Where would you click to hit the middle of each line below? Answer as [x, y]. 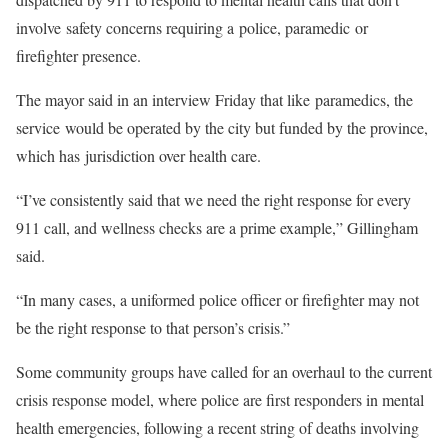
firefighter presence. [78, 55]
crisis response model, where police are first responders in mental [220, 399]
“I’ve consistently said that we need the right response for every [213, 199]
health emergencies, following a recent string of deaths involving [217, 427]
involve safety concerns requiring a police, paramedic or [192, 27]
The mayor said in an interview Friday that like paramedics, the [214, 99]
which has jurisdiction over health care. [138, 155]
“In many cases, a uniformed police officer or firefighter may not [217, 299]
